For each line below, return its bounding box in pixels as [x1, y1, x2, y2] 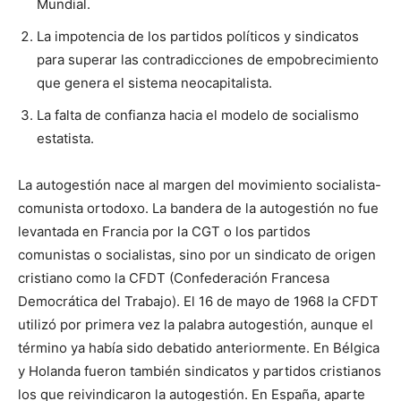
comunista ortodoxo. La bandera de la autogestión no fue [18, 199, 379, 217]
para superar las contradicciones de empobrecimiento [37, 50, 379, 68]
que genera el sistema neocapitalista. [37, 73, 272, 91]
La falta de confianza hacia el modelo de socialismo [37, 106, 359, 124]
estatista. [37, 129, 94, 147]
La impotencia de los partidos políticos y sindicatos [37, 27, 359, 45]
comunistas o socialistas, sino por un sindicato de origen [18, 245, 376, 263]
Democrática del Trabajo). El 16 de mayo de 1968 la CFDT [18, 292, 379, 310]
